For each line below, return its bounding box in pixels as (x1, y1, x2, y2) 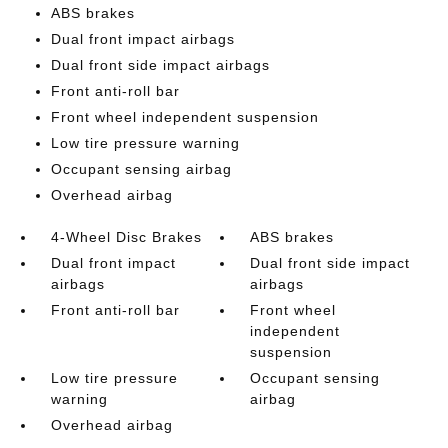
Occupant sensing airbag (50, 160, 232, 177)
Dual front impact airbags (50, 30, 235, 47)
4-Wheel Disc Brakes (50, 228, 202, 245)
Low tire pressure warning (50, 134, 240, 151)
